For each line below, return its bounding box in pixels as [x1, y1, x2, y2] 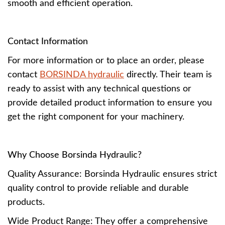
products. [8, 198, 45, 207]
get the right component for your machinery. [8, 113, 184, 122]
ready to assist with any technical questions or [8, 84, 191, 93]
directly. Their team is [124, 70, 212, 79]
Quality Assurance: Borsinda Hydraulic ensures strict [8, 170, 217, 179]
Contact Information [8, 37, 88, 46]
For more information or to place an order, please [8, 56, 204, 65]
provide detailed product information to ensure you [8, 98, 212, 107]
